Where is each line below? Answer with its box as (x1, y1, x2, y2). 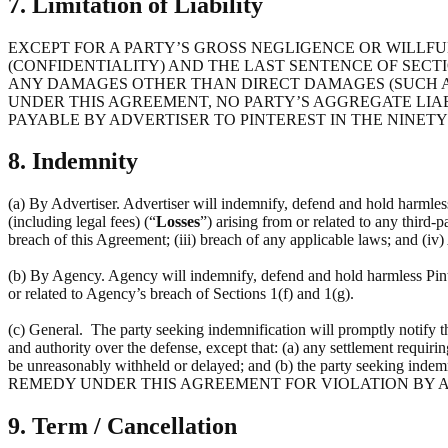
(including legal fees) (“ (8, 213, 156, 231)
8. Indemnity (8, 148, 138, 175)
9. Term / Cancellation (8, 413, 237, 440)
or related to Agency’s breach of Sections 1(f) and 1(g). (8, 285, 354, 303)
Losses (156, 213, 200, 231)
